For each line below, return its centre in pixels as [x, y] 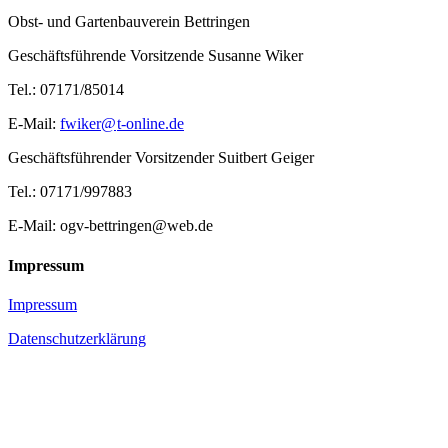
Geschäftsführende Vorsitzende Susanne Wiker [155, 56]
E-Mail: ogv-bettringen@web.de [110, 226]
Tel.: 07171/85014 [66, 90]
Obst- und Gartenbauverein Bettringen [129, 22]
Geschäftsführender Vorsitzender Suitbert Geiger [161, 158]
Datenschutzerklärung [77, 338]
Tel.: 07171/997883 [70, 192]
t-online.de [150, 124]
